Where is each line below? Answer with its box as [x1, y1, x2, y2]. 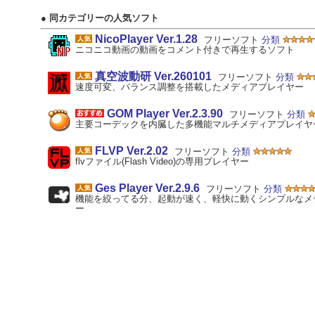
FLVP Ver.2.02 [95, 144, 168, 157]
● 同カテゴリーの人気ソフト [41, 13, 159, 24]
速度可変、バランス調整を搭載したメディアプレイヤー [75, 81, 304, 92]
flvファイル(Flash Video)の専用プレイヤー [75, 155, 249, 167]
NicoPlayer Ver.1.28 [95, 32, 198, 45]
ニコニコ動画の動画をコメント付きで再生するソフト [75, 44, 295, 55]
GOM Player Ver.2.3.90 [107, 107, 223, 120]
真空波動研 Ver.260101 [95, 70, 212, 82]
